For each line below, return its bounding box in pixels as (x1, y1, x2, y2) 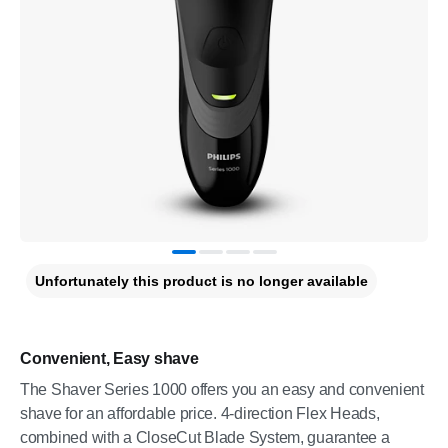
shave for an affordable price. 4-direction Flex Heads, (20, 405, 380, 422)
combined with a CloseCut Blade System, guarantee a (20, 429, 390, 446)
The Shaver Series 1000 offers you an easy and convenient (20, 381, 424, 398)
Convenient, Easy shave (20, 350, 199, 367)
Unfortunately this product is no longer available (35, 273, 368, 289)
